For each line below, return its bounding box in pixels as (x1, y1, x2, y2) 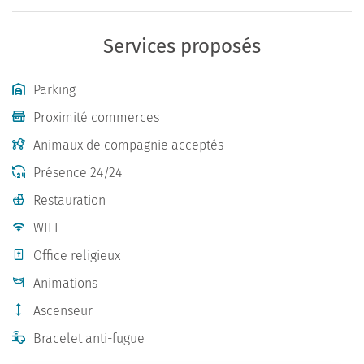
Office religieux (33, 248, 120, 263)
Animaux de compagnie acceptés (33, 137, 223, 153)
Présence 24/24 (33, 165, 122, 180)
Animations (33, 275, 97, 291)
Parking (33, 82, 76, 97)
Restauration (33, 193, 106, 208)
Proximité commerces (33, 110, 159, 125)
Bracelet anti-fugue (33, 331, 145, 346)
